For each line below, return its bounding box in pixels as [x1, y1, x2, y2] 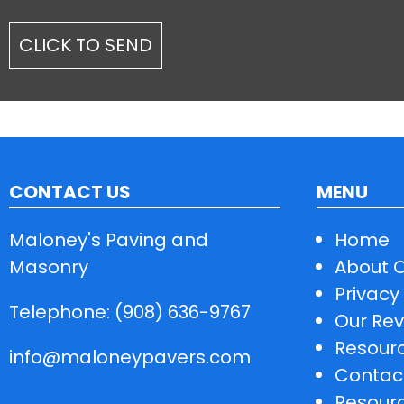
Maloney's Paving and [9, 226, 208, 252]
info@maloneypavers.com [9, 344, 251, 370]
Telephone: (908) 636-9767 [9, 298, 251, 325]
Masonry [9, 253, 88, 280]
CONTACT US [9, 179, 131, 205]
